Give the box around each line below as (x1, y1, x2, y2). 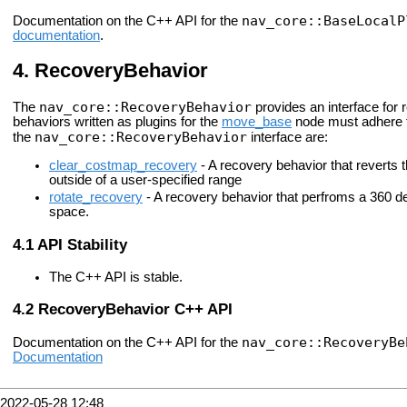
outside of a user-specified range (49, 172, 242, 187)
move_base (222, 114, 292, 130)
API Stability (37, 234, 127, 253)
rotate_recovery (49, 190, 143, 205)
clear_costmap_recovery (49, 157, 197, 173)
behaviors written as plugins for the (13, 114, 222, 130)
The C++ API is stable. (49, 269, 183, 284)
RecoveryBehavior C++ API (38, 299, 233, 318)
